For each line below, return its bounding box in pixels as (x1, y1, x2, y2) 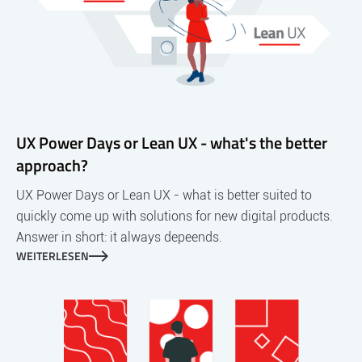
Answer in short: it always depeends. (16, 229, 222, 246)
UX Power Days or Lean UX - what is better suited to (16, 187, 312, 204)
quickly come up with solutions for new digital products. (16, 208, 333, 225)
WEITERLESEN (16, 247, 89, 265)
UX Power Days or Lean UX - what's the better (16, 130, 327, 156)
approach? (16, 153, 88, 179)
